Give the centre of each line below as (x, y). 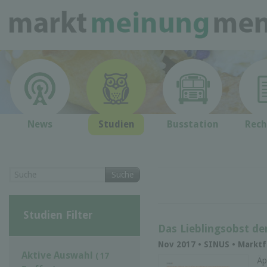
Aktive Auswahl (58, 255)
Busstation (193, 124)
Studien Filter (58, 215)
